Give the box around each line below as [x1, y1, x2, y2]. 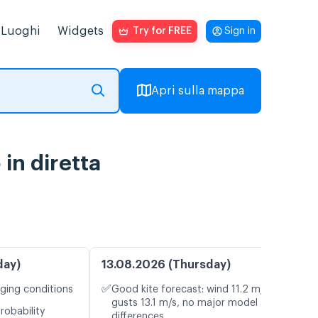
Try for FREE [133, 26, 192, 36]
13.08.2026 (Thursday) [102, 259, 231, 271]
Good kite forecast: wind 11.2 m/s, [111, 285, 272, 295]
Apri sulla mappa [151, 85, 244, 97]
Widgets [57, 26, 104, 37]
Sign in [224, 26, 256, 36]
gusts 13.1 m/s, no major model [111, 298, 258, 309]
